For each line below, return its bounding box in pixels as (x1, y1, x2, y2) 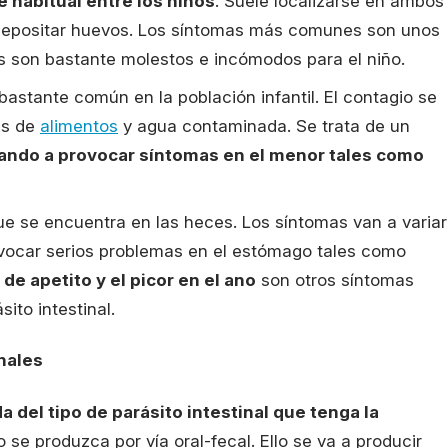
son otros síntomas (256, 269, 414, 290)
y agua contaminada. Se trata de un (118, 115, 410, 136)
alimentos (40, 115, 118, 136)
